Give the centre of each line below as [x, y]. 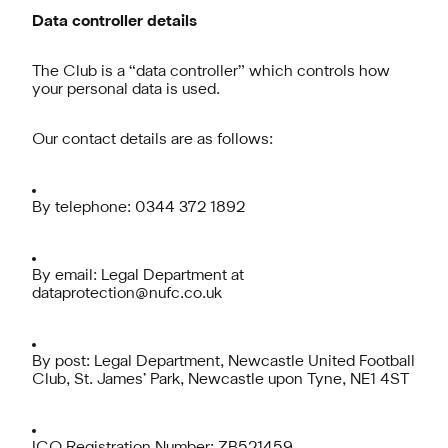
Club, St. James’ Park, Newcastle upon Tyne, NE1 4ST [220, 380]
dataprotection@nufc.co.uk [127, 294]
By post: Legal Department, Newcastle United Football [223, 362]
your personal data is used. [126, 90]
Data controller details [114, 22]
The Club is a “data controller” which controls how [211, 72]
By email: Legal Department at [138, 276]
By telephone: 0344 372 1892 [138, 208]
